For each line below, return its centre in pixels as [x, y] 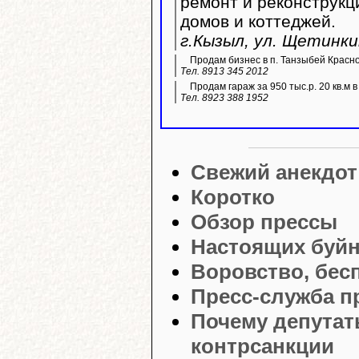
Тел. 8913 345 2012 [224, 71]
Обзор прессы [264, 222]
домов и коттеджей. [258, 21]
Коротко [233, 197]
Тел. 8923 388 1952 [224, 97]
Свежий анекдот [274, 172]
